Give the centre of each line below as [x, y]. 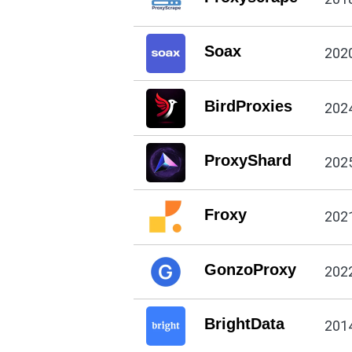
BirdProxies [248, 106]
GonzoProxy [250, 269]
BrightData [244, 324]
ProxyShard [247, 160]
